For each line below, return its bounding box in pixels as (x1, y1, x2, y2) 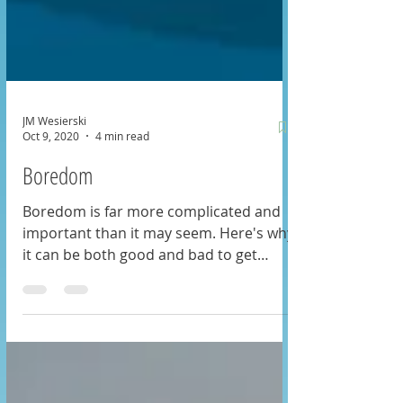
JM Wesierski (22, 145, 86, 160)
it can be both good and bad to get (22, 277, 257, 297)
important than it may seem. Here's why (22, 255, 294, 275)
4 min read (95, 161, 149, 175)
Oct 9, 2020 (22, 161, 79, 175)
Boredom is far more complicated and (22, 234, 281, 254)
